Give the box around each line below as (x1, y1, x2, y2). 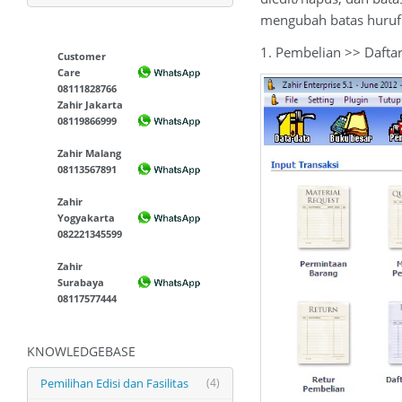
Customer (57, 49, 107, 63)
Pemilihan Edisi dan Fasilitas (40, 375, 188, 391)
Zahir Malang (57, 146, 122, 160)
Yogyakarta (57, 211, 116, 224)
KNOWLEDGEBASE (27, 343, 135, 360)
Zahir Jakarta (57, 98, 124, 111)
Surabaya (57, 275, 105, 289)
